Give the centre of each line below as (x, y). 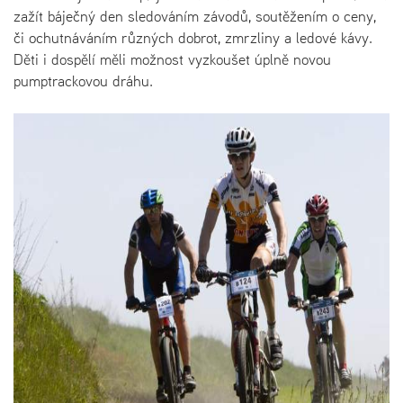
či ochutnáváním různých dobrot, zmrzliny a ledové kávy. (193, 37)
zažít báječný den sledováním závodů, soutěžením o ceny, (195, 16)
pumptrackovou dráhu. (83, 81)
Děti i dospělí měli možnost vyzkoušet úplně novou (172, 59)
